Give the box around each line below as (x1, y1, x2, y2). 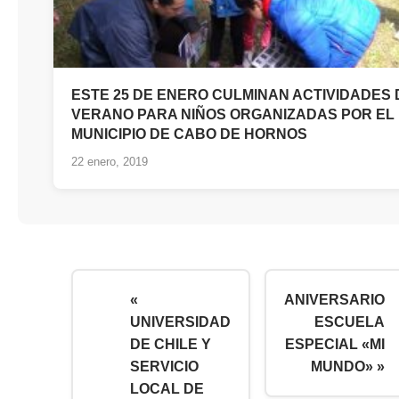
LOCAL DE (130, 381, 204, 397)
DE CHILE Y (130, 337, 211, 353)
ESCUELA (314, 314, 385, 330)
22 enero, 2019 (71, 155, 148, 169)
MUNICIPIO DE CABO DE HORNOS (71, 126, 307, 142)
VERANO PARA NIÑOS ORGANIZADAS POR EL (71, 107, 395, 123)
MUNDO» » (311, 359, 385, 375)
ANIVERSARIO (284, 292, 385, 308)
